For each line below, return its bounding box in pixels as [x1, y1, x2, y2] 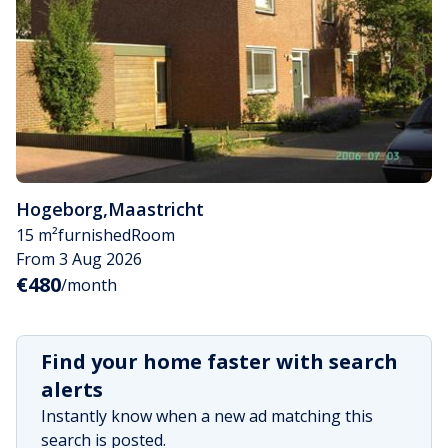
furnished [58, 224, 131, 247]
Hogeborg [16, 197, 103, 222]
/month [61, 274, 117, 297]
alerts [41, 376, 103, 404]
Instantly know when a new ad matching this [41, 405, 373, 428]
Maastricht [108, 197, 204, 222]
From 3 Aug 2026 [16, 248, 142, 271]
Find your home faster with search [41, 348, 398, 376]
